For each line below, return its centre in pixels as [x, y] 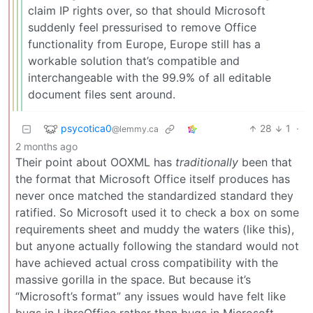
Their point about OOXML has [95, 162]
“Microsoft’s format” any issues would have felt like [151, 297]
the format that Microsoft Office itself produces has [153, 179]
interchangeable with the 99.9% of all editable [150, 78]
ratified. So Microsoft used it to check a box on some [157, 213]
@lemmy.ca [135, 129]
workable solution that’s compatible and [134, 61]
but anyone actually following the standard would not [157, 246]
